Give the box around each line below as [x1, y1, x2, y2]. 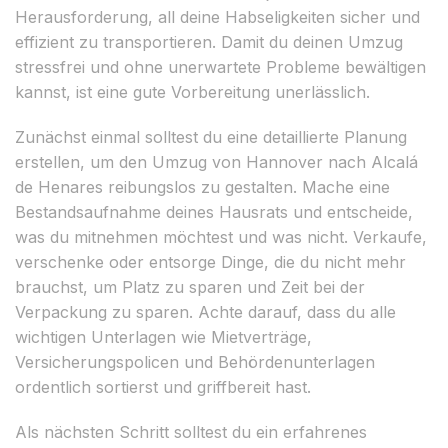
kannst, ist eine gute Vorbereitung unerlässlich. [15, 81, 370, 102]
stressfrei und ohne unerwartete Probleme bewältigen [15, 56, 426, 77]
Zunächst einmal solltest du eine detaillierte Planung [15, 126, 407, 147]
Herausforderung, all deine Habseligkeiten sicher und [15, 6, 420, 27]
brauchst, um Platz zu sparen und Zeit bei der [15, 276, 365, 297]
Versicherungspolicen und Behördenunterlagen [15, 351, 375, 372]
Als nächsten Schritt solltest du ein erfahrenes [15, 421, 367, 442]
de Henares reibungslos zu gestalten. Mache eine [15, 176, 390, 197]
